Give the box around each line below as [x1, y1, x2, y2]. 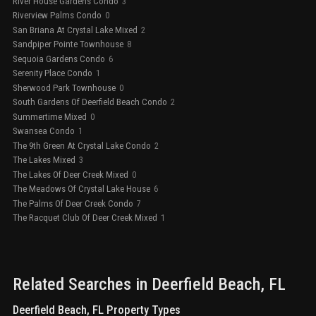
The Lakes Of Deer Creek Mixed [13, 169, 128, 180]
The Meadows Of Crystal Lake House [13, 183, 150, 195]
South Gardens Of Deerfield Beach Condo [13, 97, 167, 108]
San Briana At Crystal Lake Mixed [13, 24, 138, 35]
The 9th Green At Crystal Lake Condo [13, 140, 151, 151]
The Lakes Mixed [13, 154, 75, 166]
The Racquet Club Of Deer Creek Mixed [13, 212, 157, 224]
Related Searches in [13, 274, 152, 295]
